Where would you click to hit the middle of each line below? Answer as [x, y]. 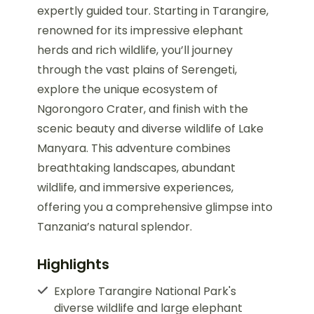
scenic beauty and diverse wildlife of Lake [150, 129]
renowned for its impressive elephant [140, 30]
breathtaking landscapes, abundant [136, 168]
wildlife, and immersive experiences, [135, 187]
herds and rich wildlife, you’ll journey [135, 50]
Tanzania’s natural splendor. [115, 227]
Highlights [73, 264]
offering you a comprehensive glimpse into [155, 207]
